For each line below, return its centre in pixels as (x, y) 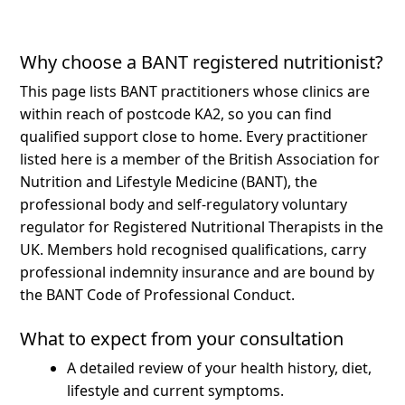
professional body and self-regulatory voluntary (184, 204)
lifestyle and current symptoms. (176, 390)
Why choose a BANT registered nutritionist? (202, 61)
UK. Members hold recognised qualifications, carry (193, 249)
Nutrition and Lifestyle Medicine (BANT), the (169, 181)
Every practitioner (307, 136)
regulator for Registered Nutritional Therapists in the (202, 226)
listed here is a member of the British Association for (200, 159)
